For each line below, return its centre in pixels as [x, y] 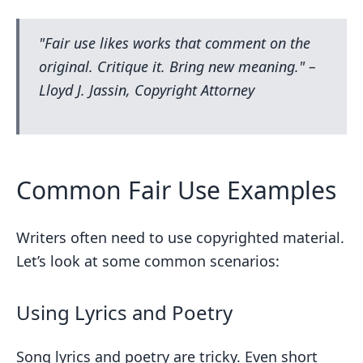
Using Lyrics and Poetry [124, 312]
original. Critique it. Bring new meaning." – [177, 66]
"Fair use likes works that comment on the [175, 43]
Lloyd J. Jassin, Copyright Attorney [147, 90]
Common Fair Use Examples [176, 190]
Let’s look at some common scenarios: [148, 261]
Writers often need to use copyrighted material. [180, 237]
